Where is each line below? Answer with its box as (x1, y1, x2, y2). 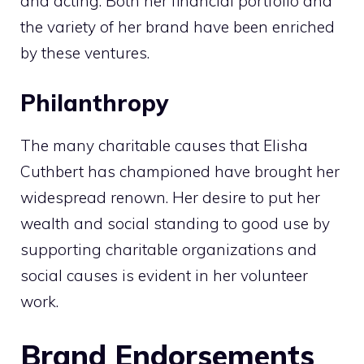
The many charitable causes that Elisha (20, 135, 308, 155)
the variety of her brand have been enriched (20, 17, 335, 37)
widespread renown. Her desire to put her (20, 187, 320, 207)
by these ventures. (20, 43, 149, 63)
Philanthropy (20, 88, 175, 117)
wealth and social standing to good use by (20, 213, 330, 233)
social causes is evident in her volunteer (20, 265, 308, 285)
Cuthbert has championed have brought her (20, 161, 340, 181)
